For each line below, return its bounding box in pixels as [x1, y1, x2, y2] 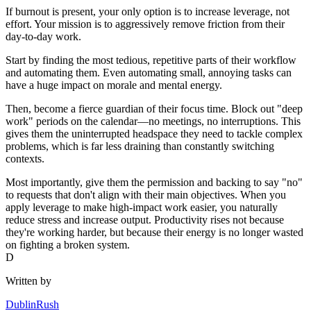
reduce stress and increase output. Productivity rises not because [6, 214, 284, 226]
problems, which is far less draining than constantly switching [6, 140, 274, 153]
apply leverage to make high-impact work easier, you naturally [6, 201, 278, 214]
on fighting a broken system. [6, 239, 130, 251]
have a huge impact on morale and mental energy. [6, 79, 222, 92]
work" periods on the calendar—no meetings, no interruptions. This [6, 115, 301, 128]
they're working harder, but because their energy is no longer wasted [6, 226, 303, 239]
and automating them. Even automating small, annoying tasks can [6, 67, 292, 79]
